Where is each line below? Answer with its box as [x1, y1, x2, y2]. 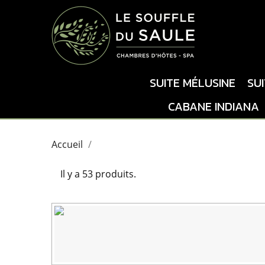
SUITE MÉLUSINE [150, 73, 235, 92]
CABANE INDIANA [168, 97, 259, 115]
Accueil [51, 138, 83, 151]
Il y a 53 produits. [60, 167, 136, 180]
